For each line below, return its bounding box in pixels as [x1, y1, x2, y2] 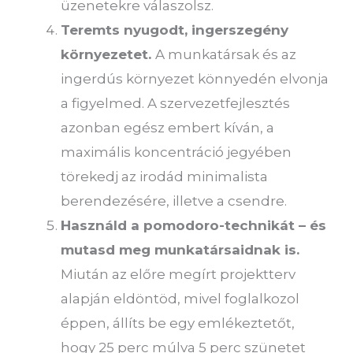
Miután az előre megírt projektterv [61, 266, 296, 282]
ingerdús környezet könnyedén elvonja [61, 70, 329, 87]
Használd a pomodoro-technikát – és [61, 217, 327, 233]
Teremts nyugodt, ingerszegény [61, 21, 289, 38]
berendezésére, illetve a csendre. [61, 192, 288, 209]
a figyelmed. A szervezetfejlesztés [61, 95, 291, 111]
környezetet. [61, 46, 156, 62]
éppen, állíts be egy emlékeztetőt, [61, 314, 295, 331]
